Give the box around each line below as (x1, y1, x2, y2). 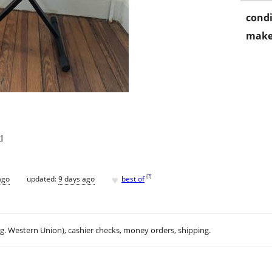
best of (121, 173, 144, 184)
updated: (27, 173, 58, 184)
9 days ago (58, 173, 95, 184)
